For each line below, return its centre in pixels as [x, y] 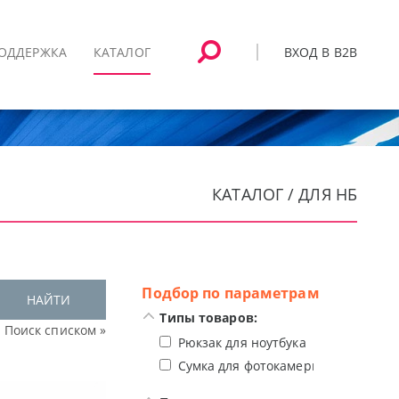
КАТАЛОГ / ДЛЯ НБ [285, 194]
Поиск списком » [55, 330]
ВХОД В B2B [320, 52]
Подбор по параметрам [231, 293]
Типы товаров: [208, 318]
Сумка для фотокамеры [249, 366]
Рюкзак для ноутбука [242, 342]
